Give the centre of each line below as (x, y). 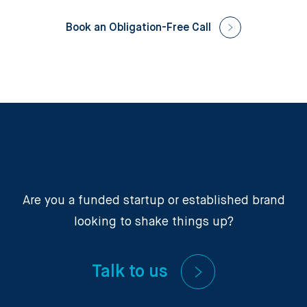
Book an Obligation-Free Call (138, 28)
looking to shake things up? (153, 222)
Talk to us (130, 272)
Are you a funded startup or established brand (153, 201)
